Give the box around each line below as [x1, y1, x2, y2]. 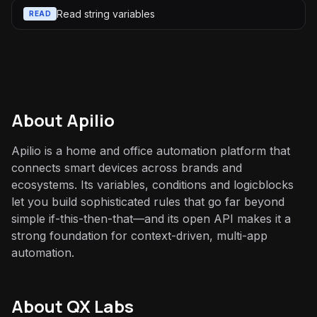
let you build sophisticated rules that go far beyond [11, 195, 284, 209]
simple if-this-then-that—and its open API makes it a [11, 212, 291, 226]
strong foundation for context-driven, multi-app [11, 229, 267, 243]
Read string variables [57, 7, 155, 20]
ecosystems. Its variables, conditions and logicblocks [11, 178, 294, 192]
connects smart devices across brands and [11, 161, 242, 175]
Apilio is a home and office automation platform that [11, 144, 290, 158]
